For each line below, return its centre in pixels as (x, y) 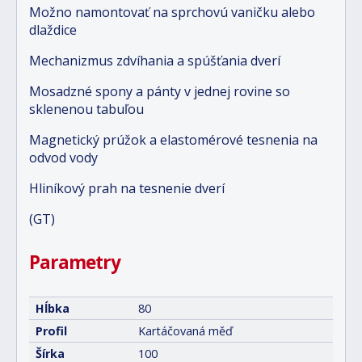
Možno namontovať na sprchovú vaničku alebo (172, 12)
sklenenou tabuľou (86, 109)
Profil (51, 331)
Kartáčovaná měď (185, 331)
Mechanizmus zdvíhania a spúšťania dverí (155, 61)
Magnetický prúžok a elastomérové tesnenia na (173, 140)
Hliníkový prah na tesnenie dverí (127, 188)
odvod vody (63, 158)
